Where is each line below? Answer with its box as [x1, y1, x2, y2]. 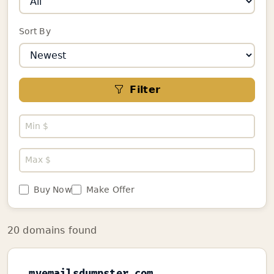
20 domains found [7, 224, 97, 236]
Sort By [18, 26, 51, 36]
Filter [126, 83, 161, 95]
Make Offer [86, 184, 135, 194]
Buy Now [33, 184, 72, 194]
